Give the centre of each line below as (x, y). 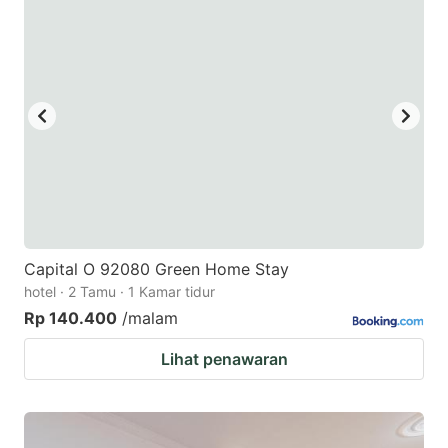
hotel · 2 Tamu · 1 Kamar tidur (119, 291)
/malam (150, 317)
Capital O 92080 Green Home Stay (156, 268)
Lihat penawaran (224, 358)
